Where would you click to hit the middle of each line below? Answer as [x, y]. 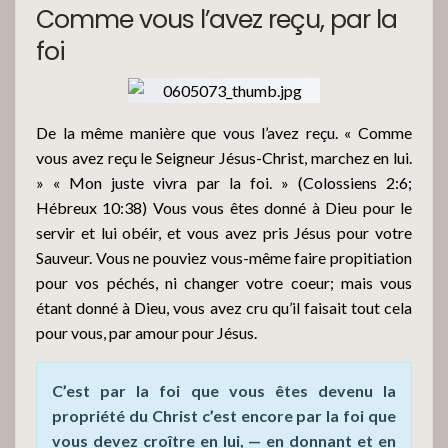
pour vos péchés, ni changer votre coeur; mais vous [224, 282]
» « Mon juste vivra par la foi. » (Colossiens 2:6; [224, 182]
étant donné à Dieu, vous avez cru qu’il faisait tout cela [224, 307]
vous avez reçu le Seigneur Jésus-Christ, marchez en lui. [224, 157]
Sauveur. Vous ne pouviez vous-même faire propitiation [224, 257]
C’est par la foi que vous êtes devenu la [224, 390]
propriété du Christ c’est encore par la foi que [224, 415]
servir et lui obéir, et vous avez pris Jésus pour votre [224, 232]
